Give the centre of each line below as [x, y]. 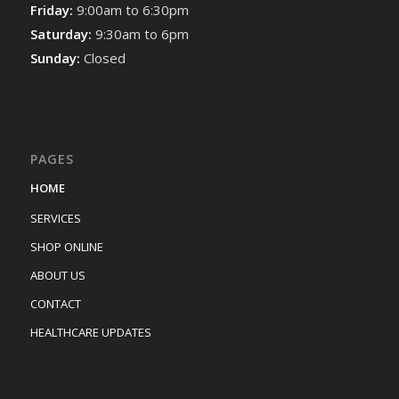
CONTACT [55, 304]
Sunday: [57, 57]
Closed [104, 57]
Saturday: [62, 33]
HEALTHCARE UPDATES [90, 333]
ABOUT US [57, 276]
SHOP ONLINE [66, 247]
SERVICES [55, 219]
